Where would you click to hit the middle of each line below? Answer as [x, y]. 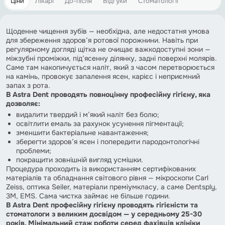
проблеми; [34, 150]
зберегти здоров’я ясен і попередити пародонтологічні [108, 141]
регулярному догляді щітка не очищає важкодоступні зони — [108, 49]
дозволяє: [23, 103]
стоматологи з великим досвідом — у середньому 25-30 [104, 214]
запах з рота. [28, 85]
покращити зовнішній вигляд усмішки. [80, 159]
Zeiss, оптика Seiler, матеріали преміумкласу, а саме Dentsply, [111, 187]
